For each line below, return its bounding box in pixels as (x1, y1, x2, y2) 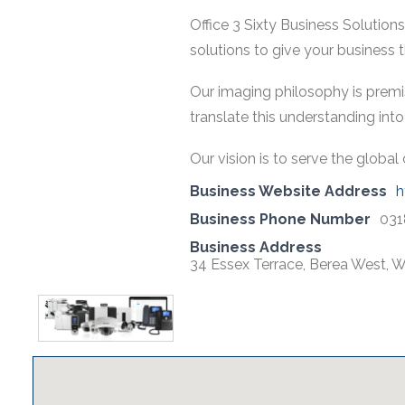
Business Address (190, 239, 322, 256)
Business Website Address (190, 183, 387, 200)
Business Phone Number (190, 211, 371, 228)
